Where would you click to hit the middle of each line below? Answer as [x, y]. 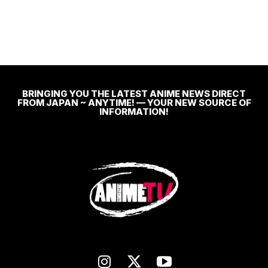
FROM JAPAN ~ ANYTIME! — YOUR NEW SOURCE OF [134, 102]
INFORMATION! [134, 111]
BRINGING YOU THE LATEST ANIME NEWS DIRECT [134, 93]
